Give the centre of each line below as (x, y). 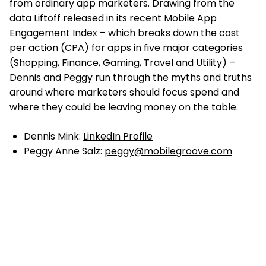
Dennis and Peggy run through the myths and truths (131, 78)
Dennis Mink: (53, 137)
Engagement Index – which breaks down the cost (125, 33)
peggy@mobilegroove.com (168, 151)
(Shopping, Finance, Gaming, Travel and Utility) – (122, 63)
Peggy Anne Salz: (64, 151)
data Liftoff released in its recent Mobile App (113, 18)
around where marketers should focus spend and (124, 93)
